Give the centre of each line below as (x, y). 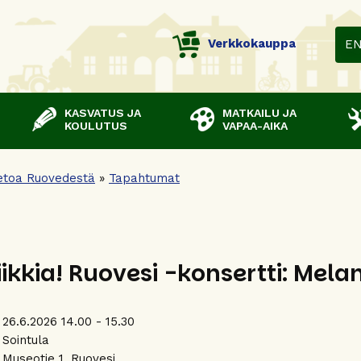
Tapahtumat (144, 178)
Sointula (26, 340)
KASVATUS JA (103, 113)
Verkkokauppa (252, 44)
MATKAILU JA (259, 113)
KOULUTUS (96, 126)
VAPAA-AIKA (255, 126)
